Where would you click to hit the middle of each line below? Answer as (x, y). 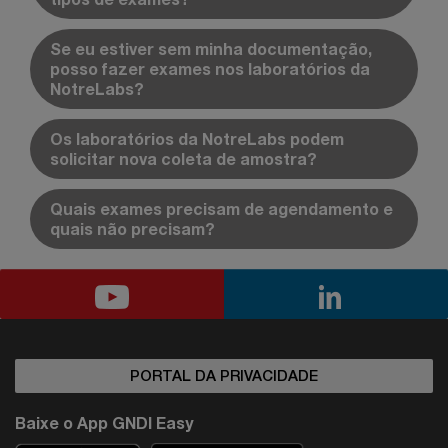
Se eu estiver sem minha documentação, (211, 48)
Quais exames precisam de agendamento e (221, 208)
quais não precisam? (132, 228)
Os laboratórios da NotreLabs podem (197, 138)
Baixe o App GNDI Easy (104, 422)
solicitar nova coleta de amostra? (183, 158)
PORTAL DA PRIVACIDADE (224, 375)
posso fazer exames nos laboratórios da (210, 68)
